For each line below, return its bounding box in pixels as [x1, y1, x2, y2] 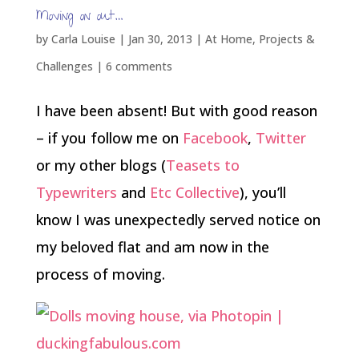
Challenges [35, 58, 93, 74]
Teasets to [165, 155, 240, 175]
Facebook [182, 127, 248, 147]
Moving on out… [35, 6, 123, 28]
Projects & [258, 30, 315, 46]
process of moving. [35, 264, 165, 284]
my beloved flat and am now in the [35, 236, 269, 256]
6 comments [105, 58, 172, 74]
